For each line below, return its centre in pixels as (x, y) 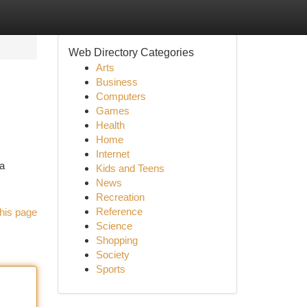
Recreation (120, 197)
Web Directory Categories (131, 52)
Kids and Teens (130, 168)
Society (112, 255)
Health (110, 125)
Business (116, 82)
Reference (119, 211)
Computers (121, 96)
